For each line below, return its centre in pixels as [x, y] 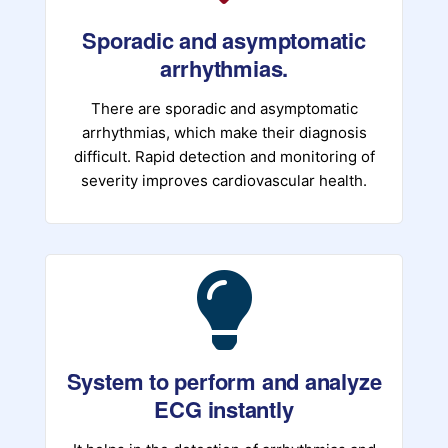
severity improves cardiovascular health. [224, 181]
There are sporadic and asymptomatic [224, 109]
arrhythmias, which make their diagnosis [224, 133]
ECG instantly [224, 409]
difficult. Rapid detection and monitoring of [224, 157]
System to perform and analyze [224, 381]
